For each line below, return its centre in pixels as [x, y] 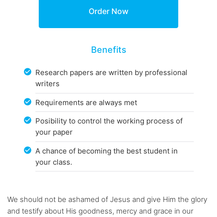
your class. [54, 162]
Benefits [108, 49]
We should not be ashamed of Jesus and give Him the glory [107, 200]
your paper [54, 132]
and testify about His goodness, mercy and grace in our [100, 211]
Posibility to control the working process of [109, 121]
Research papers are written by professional [112, 73]
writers [48, 84]
